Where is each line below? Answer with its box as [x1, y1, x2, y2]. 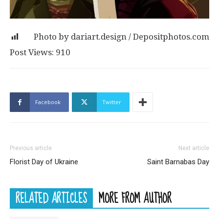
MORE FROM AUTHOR [99, 188, 172, 210]
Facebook [35, 98, 61, 106]
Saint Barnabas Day [147, 157, 209, 167]
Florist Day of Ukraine [10, 157, 78, 167]
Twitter [102, 98, 121, 106]
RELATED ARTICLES [16, 188, 87, 210]
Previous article [10, 145, 52, 152]
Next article [178, 145, 209, 152]
